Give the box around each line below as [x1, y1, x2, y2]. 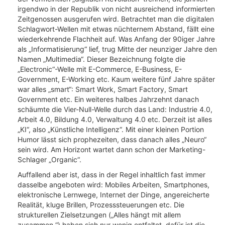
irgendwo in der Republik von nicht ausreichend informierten [18, 5, 215, 13]
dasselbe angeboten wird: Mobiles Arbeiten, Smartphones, [18, 180, 209, 189]
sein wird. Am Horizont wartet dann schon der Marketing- [18, 145, 205, 154]
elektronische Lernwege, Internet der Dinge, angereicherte [18, 190, 209, 199]
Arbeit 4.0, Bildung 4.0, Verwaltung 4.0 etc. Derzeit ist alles [18, 115, 212, 124]
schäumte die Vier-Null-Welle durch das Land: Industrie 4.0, [18, 105, 212, 114]
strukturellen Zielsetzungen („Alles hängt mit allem [18, 210, 181, 219]
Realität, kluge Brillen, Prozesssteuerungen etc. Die [18, 200, 184, 209]
